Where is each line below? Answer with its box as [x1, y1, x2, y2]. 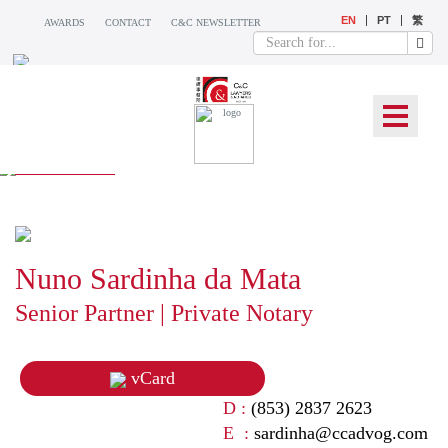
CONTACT [105, 17, 151, 28]
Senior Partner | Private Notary [15, 300, 313, 326]
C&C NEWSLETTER [171, 17, 261, 28]
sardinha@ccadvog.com [254, 423, 428, 443]
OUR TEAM [15, 188, 117, 210]
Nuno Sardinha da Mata [15, 262, 301, 295]
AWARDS [44, 17, 85, 28]
